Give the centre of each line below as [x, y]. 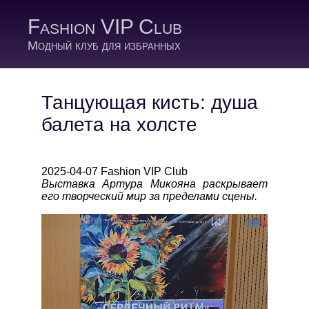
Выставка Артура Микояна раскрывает [154, 184]
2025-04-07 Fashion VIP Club [115, 171]
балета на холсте [120, 124]
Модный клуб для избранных [104, 46]
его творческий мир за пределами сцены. [150, 196]
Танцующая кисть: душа [150, 102]
